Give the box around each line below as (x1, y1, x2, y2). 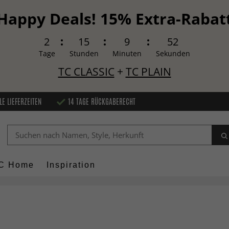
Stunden (69, 49, 99, 58)
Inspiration (47, 161, 96, 170)
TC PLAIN (125, 64, 171, 79)
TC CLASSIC (58, 64, 114, 79)
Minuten (112, 49, 142, 58)
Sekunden (155, 49, 190, 58)
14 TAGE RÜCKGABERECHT (68, 96, 135, 107)
